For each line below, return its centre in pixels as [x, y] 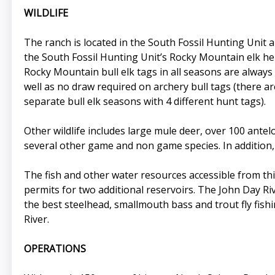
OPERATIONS [55, 248]
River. [36, 219]
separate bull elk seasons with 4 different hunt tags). [145, 101]
